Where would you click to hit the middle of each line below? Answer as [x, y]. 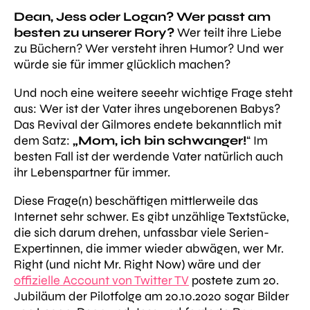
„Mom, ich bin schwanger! [159, 140]
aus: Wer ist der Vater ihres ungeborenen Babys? [147, 109]
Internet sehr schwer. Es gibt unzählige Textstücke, [152, 217]
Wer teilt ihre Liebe [228, 33]
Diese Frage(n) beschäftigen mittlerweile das [136, 201]
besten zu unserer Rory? [94, 33]
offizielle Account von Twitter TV [101, 280]
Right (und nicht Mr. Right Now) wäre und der [137, 264]
